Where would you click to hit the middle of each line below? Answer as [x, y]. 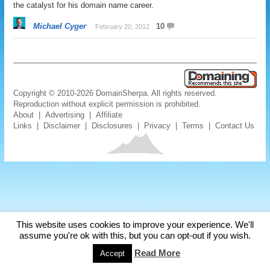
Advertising [65, 115]
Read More [157, 253]
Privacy [158, 126]
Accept [112, 253]
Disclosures [112, 126]
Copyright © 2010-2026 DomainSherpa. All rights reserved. [115, 93]
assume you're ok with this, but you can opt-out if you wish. [135, 235]
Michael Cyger [60, 26]
